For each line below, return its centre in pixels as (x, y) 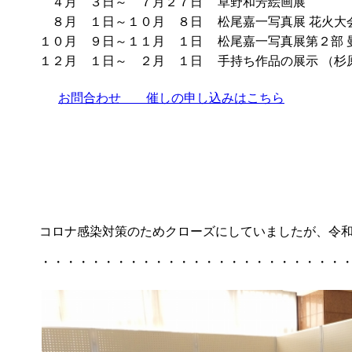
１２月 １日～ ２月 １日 (121, 61)
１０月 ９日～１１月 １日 (121, 41)
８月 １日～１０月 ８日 (123, 22)
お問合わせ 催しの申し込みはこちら (171, 98)
